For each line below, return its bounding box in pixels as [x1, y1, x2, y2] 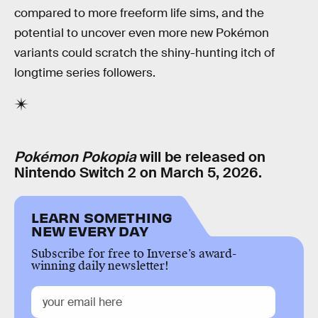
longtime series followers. [14, 65, 155, 80]
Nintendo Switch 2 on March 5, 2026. [14, 163, 262, 182]
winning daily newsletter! [31, 258, 169, 273]
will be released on [136, 148, 265, 167]
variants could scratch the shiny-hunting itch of [14, 45, 275, 60]
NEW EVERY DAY [31, 221, 148, 239]
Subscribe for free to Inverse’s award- [31, 246, 236, 261]
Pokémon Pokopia [14, 148, 136, 167]
